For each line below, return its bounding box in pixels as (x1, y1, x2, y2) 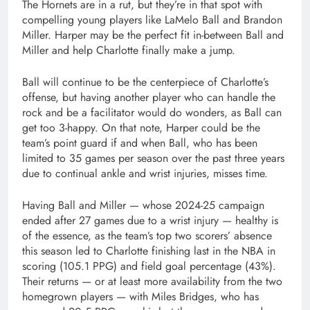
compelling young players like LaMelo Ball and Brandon (22, 11, 282, 28)
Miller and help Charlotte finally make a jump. (22, 42, 235, 58)
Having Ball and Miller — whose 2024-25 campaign (22, 197, 264, 213)
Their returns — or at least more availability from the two (22, 273, 282, 289)
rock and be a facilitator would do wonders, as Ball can (22, 104, 282, 120)
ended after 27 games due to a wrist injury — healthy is (22, 212, 278, 228)
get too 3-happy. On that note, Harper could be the (22, 119, 260, 136)
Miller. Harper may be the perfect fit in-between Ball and (22, 26, 284, 43)
